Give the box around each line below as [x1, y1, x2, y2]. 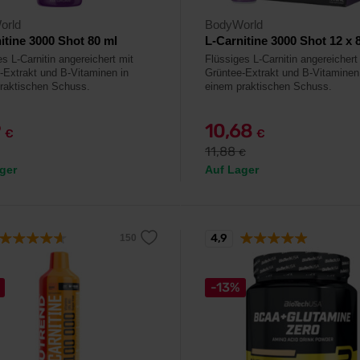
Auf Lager [205, 163, 259, 176]
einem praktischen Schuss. [205, 80, 332, 92]
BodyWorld [205, 18, 263, 31]
